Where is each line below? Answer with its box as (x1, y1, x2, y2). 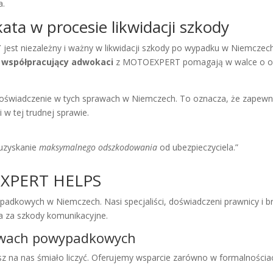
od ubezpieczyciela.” (157, 141, 239, 154)
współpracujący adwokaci (1, 56, 114, 68)
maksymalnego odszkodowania (39, 141, 158, 154)
